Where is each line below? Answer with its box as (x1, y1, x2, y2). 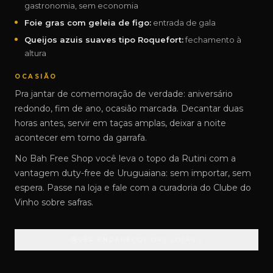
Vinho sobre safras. (15, 197, 93, 208)
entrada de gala (151, 18, 216, 27)
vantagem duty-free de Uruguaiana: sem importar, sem (15, 168, 251, 179)
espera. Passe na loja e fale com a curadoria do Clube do (15, 182, 251, 193)
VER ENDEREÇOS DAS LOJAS (78, 236, 196, 244)
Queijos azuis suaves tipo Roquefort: (24, 35, 183, 44)
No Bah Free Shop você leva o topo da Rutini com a (15, 153, 236, 164)
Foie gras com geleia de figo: (24, 18, 151, 27)
